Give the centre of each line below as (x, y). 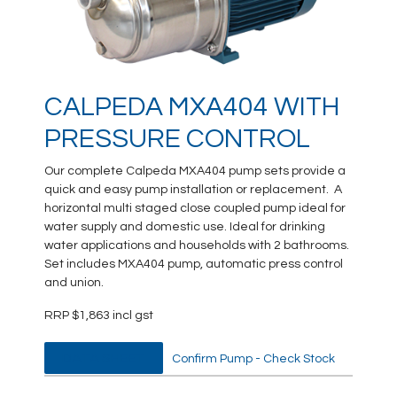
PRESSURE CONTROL (177, 139)
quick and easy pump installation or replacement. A (193, 190)
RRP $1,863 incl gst (99, 315)
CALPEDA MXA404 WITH (192, 107)
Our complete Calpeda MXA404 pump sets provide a (195, 171)
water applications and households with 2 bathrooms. (198, 245)
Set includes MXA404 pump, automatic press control (194, 264)
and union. (74, 283)
